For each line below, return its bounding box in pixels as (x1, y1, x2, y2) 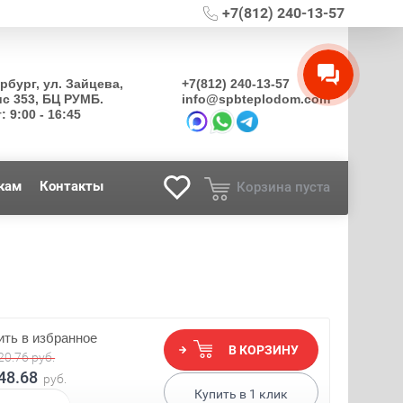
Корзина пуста (237, 179, 330, 195)
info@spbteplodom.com (181, 92, 330, 106)
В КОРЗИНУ (228, 343, 299, 358)
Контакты (40, 178, 103, 194)
